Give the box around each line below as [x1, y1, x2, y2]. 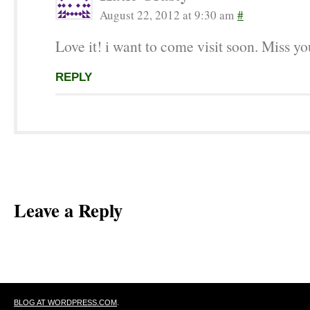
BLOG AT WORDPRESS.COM [14, 298, 117, 307]
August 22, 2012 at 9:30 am [100, 7, 234, 23]
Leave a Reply [14, 197, 122, 224]
